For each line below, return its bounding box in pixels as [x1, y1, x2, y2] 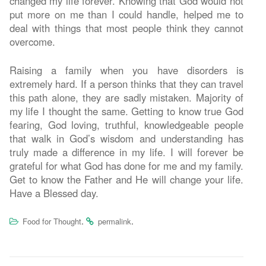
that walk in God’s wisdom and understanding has [9, 131, 243, 145]
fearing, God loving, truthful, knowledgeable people [9, 117, 243, 132]
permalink [97, 215, 131, 227]
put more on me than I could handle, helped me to [9, 7, 243, 21]
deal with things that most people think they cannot [9, 20, 243, 35]
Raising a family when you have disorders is [9, 62, 243, 77]
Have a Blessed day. [9, 185, 99, 200]
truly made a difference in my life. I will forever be [9, 144, 243, 159]
